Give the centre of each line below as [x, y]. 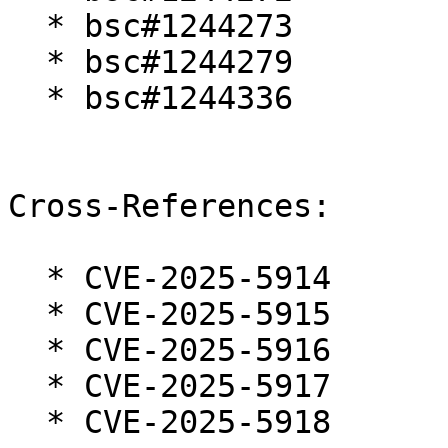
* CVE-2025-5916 [27, 350]
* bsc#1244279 [27, 62]
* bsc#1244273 [27, 26]
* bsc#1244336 [27, 98]
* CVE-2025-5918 [27, 422]
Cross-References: [169, 206]
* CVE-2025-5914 [27, 278]
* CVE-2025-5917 [27, 386]
